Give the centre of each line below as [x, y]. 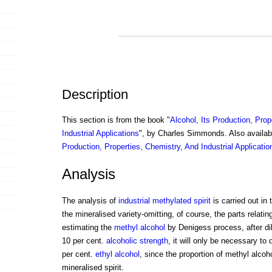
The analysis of [90, 201]
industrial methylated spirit [164, 201]
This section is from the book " [116, 120]
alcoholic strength [137, 241]
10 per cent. [84, 241]
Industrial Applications [100, 134]
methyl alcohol [139, 228]
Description [95, 95]
